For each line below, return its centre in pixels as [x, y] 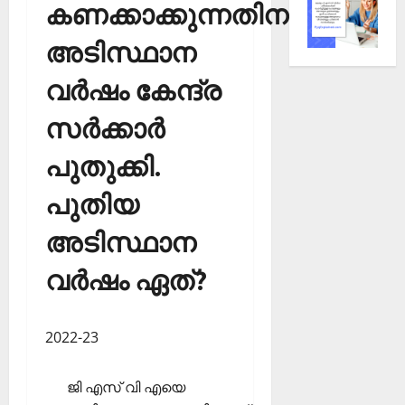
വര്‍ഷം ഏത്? [126, 280]
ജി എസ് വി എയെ [126, 387]
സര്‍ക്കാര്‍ [105, 128]
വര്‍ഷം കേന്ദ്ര [133, 90]
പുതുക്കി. [104, 166]
